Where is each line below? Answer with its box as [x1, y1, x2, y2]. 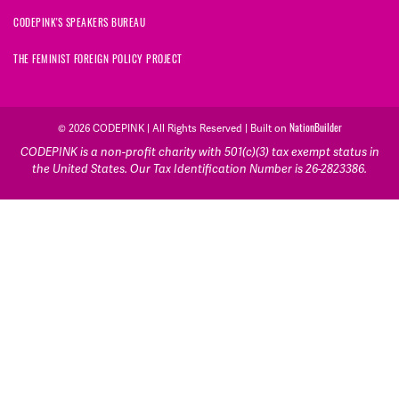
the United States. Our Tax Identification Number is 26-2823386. [32, 162, 367, 177]
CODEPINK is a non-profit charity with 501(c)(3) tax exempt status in [20, 145, 379, 160]
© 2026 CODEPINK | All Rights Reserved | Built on [57, 122, 289, 135]
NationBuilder [289, 124, 342, 135]
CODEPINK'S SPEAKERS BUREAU [13, 19, 145, 30]
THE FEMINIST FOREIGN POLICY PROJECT [13, 55, 183, 67]
